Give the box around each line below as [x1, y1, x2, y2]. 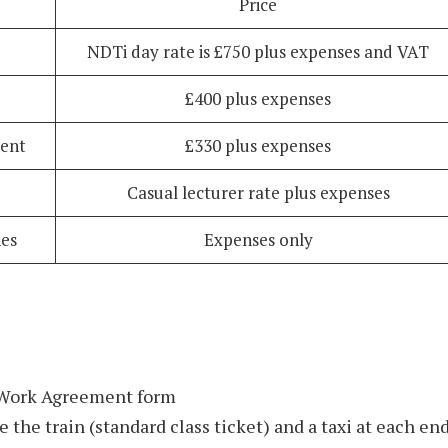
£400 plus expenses [185, 86, 331, 110]
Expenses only [203, 227, 313, 251]
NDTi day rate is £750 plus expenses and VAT [87, 39, 429, 63]
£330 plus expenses [185, 133, 331, 157]
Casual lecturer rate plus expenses [126, 180, 390, 204]
